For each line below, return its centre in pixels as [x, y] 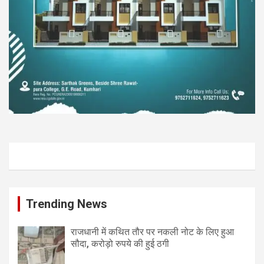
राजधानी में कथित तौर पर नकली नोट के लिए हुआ [152, 232]
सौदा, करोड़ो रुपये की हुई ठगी [120, 243]
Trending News [67, 204]
